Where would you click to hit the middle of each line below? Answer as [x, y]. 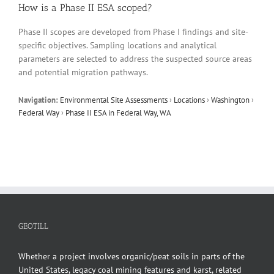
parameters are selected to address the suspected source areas [135, 58]
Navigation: [38, 99]
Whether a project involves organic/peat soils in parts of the [131, 256]
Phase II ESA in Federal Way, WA [118, 112]
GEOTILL [33, 226]
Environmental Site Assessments [114, 99]
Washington [230, 99]
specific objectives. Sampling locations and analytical [117, 45]
